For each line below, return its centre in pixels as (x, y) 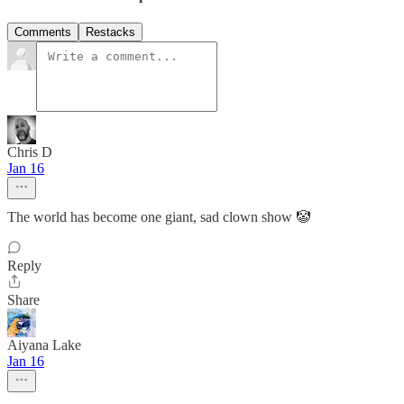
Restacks (110, 32)
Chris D (30, 152)
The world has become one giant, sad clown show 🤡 (159, 217)
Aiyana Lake (44, 345)
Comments (43, 32)
